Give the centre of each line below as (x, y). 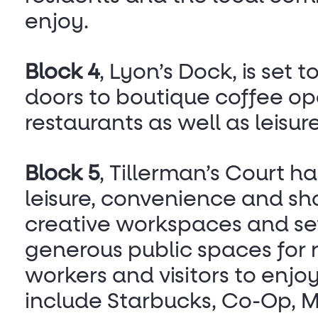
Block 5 (62, 175)
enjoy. (57, 23)
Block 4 (62, 73)
